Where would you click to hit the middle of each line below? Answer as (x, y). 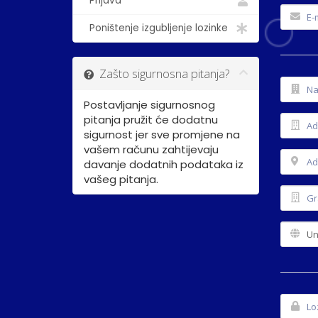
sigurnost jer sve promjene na (162, 134)
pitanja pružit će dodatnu (151, 119)
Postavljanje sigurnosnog (149, 104)
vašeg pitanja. (121, 179)
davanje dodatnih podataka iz (164, 164)
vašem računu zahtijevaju (151, 149)
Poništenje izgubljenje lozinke (156, 28)
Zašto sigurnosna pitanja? (161, 73)
